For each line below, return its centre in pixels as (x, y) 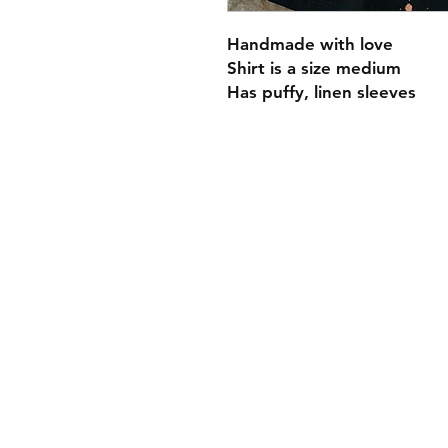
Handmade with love (310, 44)
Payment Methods (364, 273)
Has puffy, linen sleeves (321, 92)
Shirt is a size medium (316, 68)
